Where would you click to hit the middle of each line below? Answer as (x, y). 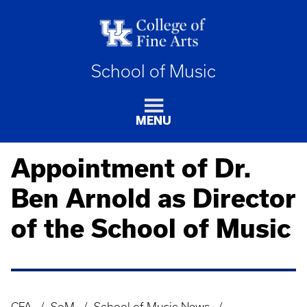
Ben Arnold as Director (153, 198)
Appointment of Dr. (131, 168)
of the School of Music (151, 229)
